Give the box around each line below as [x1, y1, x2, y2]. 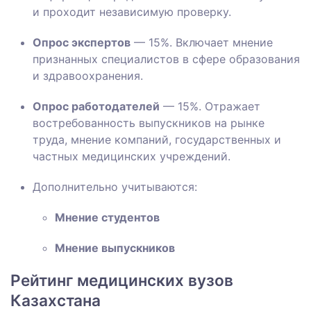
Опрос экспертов [33, 35, 131, 50]
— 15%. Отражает [160, 99, 260, 114]
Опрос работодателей [33, 99, 160, 114]
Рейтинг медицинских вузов [10, 271, 233, 290]
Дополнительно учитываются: [33, 180, 197, 194]
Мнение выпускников [55, 241, 175, 255]
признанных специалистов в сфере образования [33, 52, 300, 67]
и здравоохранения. [33, 69, 143, 83]
